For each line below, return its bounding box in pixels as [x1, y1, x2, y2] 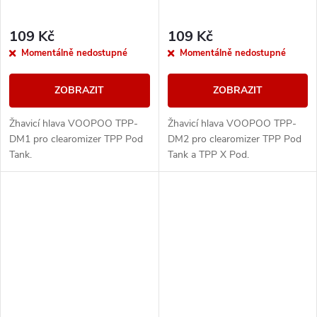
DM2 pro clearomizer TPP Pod [167, 132, 301, 146]
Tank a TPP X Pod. [167, 147, 249, 161]
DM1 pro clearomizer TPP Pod [9, 132, 143, 146]
